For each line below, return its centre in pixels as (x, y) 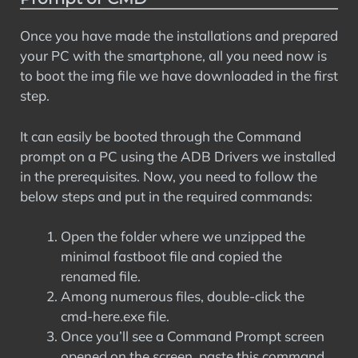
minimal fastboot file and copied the (171, 256)
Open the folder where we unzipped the (183, 236)
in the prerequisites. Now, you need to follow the (169, 176)
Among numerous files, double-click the (183, 296)
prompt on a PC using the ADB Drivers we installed (178, 156)
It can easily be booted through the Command (161, 136)
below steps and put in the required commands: (166, 196)
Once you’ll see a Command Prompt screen (193, 336)
